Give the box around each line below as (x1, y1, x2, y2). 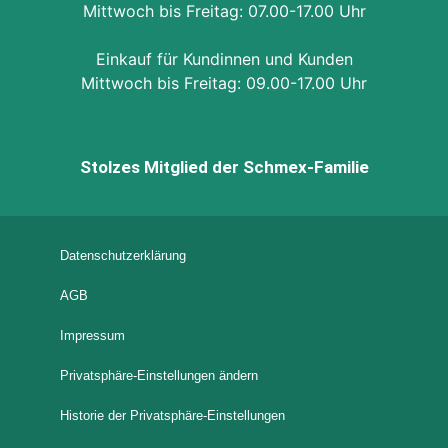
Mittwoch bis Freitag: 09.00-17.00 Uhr (81, 72, 367, 93)
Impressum (60, 327, 125, 343)
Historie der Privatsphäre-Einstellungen (60, 407, 285, 423)
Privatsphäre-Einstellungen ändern (60, 367, 258, 383)
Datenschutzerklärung (60, 247, 186, 263)
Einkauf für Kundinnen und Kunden (95, 48, 353, 69)
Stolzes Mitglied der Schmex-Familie (79, 156, 369, 177)
